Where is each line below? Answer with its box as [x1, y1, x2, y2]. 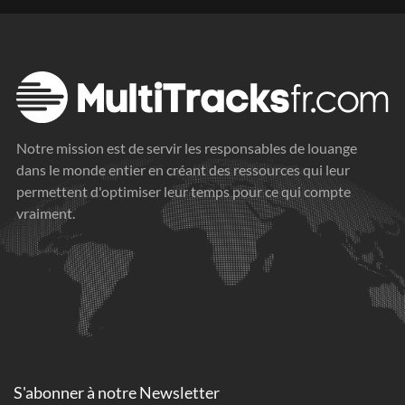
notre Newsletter [98, 382, 220, 402]
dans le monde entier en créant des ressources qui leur [16, 160, 350, 178]
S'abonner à [14, 382, 98, 402]
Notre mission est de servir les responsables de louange [16, 138, 357, 156]
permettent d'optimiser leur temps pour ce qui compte [16, 182, 351, 200]
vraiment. [16, 203, 75, 221]
